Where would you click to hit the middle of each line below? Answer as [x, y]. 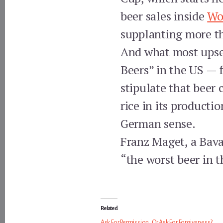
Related [109, 208]
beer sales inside [164, 16]
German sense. [158, 124]
